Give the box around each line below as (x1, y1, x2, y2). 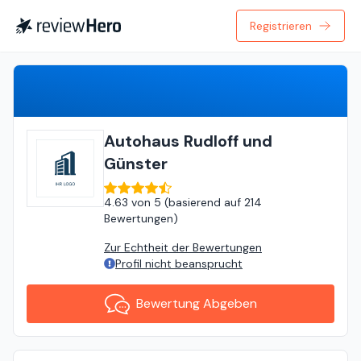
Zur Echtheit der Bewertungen (104, 240, 262, 255)
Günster (104, 153, 168, 174)
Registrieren (250, 19, 312, 33)
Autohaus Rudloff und (104, 131, 272, 151)
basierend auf (168, 195, 241, 210)
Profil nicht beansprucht (115, 256, 243, 271)
